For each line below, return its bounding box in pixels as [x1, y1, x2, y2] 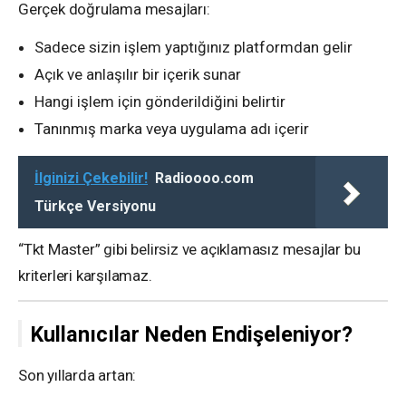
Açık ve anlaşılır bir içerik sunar [34, 65, 241, 84]
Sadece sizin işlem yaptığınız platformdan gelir [34, 38, 353, 57]
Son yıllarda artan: [18, 366, 137, 385]
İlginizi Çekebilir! [34, 169, 148, 188]
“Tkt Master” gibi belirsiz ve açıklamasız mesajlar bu [18, 240, 361, 259]
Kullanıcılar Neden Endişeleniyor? [31, 322, 353, 348]
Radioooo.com [155, 169, 254, 188]
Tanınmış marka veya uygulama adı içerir [34, 120, 309, 139]
